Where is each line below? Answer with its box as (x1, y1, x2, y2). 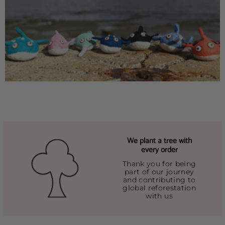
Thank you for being (122, 160, 196, 168)
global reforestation (123, 184, 196, 192)
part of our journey (124, 168, 194, 176)
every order (141, 144, 178, 157)
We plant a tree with (127, 135, 192, 148)
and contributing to (123, 176, 196, 184)
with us (146, 192, 173, 200)
